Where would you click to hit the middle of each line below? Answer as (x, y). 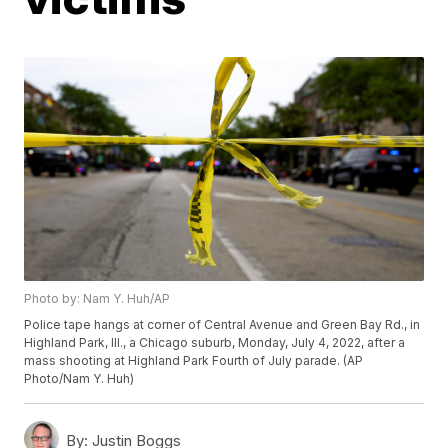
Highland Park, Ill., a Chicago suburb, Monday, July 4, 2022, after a (215, 343)
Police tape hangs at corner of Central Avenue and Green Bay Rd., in (222, 325)
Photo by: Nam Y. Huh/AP (97, 299)
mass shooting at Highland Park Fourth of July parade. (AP (194, 361)
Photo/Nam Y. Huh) (79, 379)
